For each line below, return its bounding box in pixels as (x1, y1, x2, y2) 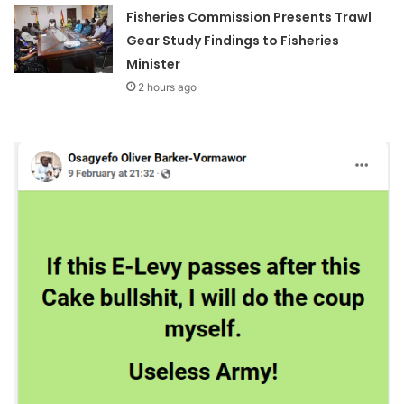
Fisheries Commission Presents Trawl (126, 7, 372, 26)
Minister (126, 54, 181, 73)
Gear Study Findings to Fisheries (126, 31, 340, 50)
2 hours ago (138, 79, 197, 94)
